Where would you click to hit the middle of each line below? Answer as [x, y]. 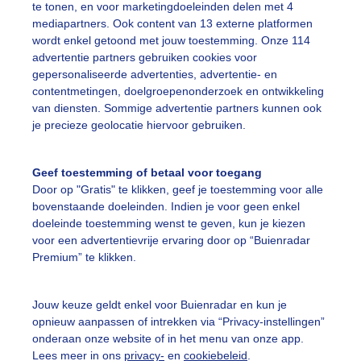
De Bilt [227, 320]
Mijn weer [231, 286]
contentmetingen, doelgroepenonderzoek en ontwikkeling [178, 91]
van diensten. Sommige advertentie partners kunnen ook [177, 108]
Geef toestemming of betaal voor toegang [147, 173]
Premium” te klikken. [84, 257]
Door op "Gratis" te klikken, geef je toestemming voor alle [178, 190]
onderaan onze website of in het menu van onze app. [168, 338]
